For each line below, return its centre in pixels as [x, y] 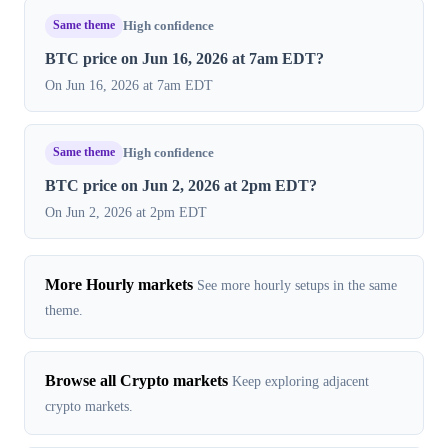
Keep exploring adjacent [300, 380]
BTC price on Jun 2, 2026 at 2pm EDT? [181, 185]
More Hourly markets [119, 284]
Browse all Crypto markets [136, 380]
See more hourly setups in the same [297, 284]
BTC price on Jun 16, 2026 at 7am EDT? [184, 58]
